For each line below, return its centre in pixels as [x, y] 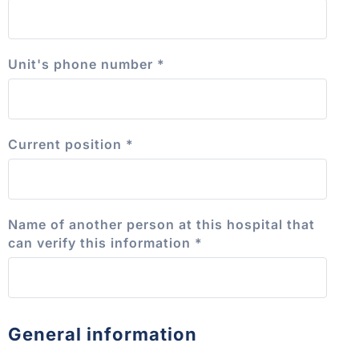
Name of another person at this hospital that [161, 224]
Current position [67, 144]
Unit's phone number [83, 64]
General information [103, 334]
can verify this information [101, 242]
